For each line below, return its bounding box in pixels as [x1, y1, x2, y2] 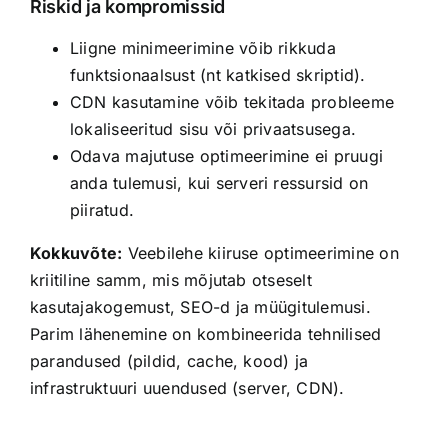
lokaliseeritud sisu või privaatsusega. [69, 118, 357, 139]
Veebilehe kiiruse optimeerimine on [122, 242, 399, 263]
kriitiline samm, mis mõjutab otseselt [29, 269, 312, 290]
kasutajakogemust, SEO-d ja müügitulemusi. [29, 296, 371, 317]
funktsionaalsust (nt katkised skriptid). [69, 64, 366, 85]
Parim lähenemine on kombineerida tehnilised [29, 323, 382, 344]
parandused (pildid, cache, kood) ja [29, 350, 309, 371]
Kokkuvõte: [29, 242, 123, 263]
